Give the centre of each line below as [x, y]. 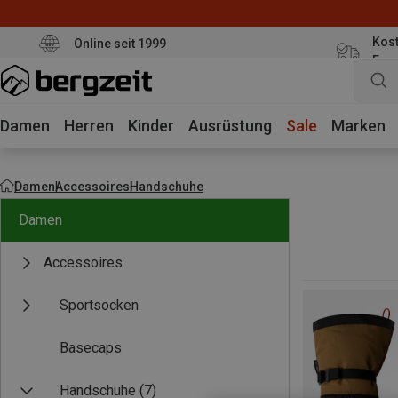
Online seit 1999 [119, 43]
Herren [89, 126]
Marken [358, 126]
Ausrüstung [230, 126]
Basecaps [91, 348]
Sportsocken [99, 305]
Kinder [151, 126]
